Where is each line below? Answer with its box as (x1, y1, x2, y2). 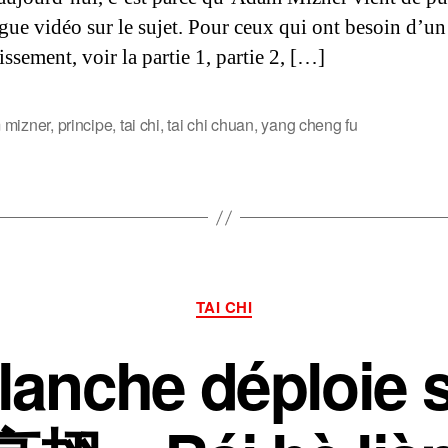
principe (57, 113, 113, 136)
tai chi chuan (167, 113, 254, 136)
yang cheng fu (261, 113, 358, 136)
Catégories (223, 285, 308, 311)
